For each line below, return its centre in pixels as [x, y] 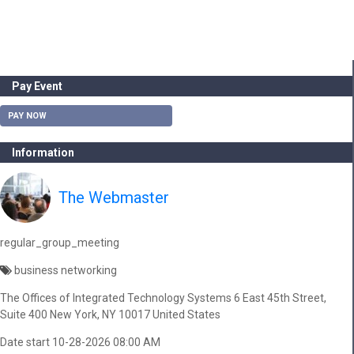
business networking [64, 270]
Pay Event [37, 86]
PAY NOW [27, 116]
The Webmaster [114, 197]
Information [43, 153]
